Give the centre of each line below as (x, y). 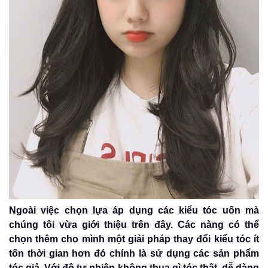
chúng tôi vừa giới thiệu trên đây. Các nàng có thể (134, 224)
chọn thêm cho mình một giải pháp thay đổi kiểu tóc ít (134, 239)
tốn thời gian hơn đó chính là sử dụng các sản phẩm (134, 253)
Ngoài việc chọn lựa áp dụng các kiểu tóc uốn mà (134, 210)
